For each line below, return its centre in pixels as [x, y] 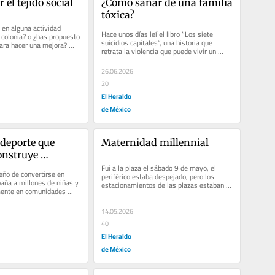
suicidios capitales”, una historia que [157, 42]
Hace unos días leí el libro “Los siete [157, 34]
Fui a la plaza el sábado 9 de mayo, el [158, 168]
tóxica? [118, 14]
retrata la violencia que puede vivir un [158, 51]
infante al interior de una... [141, 60]
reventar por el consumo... [141, 193]
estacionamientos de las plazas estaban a [165, 185]
